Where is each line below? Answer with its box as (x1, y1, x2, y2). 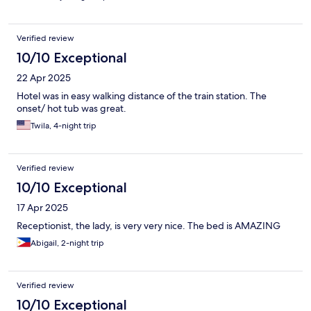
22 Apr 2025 (17, 72, 71, 85)
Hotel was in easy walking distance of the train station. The (17, 90, 267, 103)
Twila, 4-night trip (31, 120, 96, 132)
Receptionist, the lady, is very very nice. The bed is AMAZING (17, 219, 280, 233)
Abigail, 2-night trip (31, 237, 104, 249)
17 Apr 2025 (17, 201, 68, 215)
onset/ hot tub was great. (17, 102, 126, 115)
